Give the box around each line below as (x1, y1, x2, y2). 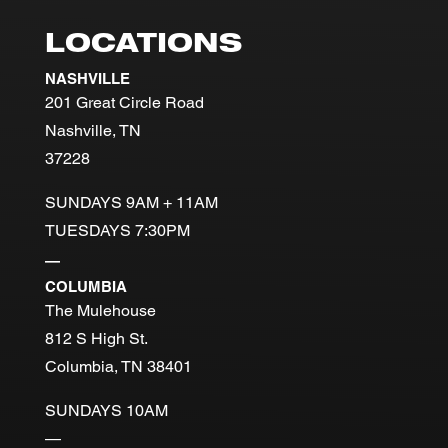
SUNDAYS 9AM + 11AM (44, 192, 218, 212)
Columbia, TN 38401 (44, 356, 192, 376)
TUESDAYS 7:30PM (44, 220, 190, 240)
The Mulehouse (44, 300, 156, 320)
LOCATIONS (44, 32, 242, 59)
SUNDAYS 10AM (44, 400, 168, 420)
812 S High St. (44, 328, 148, 348)
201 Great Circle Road (44, 92, 204, 112)
